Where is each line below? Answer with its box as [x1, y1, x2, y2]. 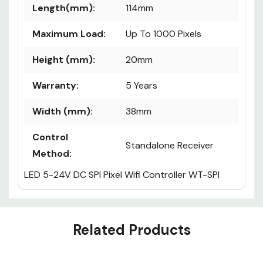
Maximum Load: [32, 28, 106, 41]
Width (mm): [32, 105, 93, 118]
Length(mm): [32, 2, 95, 15]
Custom [18, 201, 60, 217]
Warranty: [32, 79, 79, 92]
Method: [32, 147, 72, 160]
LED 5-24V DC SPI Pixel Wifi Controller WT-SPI [24, 168, 220, 181]
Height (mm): [32, 53, 95, 66]
